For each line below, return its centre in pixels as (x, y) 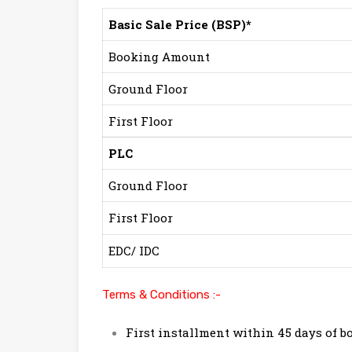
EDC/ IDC (139, 251)
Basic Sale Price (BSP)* (180, 25)
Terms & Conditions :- (161, 295)
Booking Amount (161, 57)
